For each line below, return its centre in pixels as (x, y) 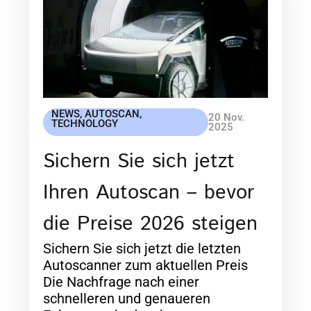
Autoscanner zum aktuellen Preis (146, 266)
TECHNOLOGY (85, 124)
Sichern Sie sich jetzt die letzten (142, 249)
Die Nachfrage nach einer (121, 282)
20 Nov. (226, 118)
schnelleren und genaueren (127, 299)
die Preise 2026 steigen (151, 225)
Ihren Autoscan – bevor (149, 193)
